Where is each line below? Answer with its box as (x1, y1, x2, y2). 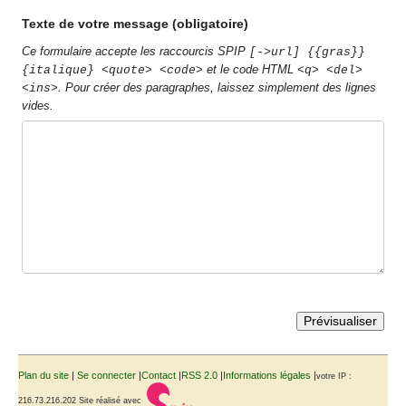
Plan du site (18, 370, 69, 382)
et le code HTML (203, 63, 298, 77)
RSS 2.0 (181, 370, 217, 382)
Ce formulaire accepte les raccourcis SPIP (22, 44, 250, 59)
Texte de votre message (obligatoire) (22, 15, 249, 31)
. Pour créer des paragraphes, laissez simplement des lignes (58, 81, 377, 95)
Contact (141, 370, 176, 382)
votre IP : (316, 372, 352, 382)
